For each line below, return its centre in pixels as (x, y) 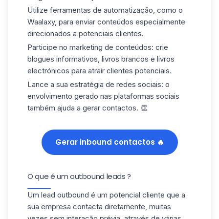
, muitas (158, 206)
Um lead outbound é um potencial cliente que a (106, 195)
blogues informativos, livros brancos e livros (101, 59)
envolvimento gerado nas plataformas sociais (103, 96)
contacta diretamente (109, 206)
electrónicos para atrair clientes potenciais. (99, 71)
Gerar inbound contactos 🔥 (109, 142)
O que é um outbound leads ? (79, 176)
